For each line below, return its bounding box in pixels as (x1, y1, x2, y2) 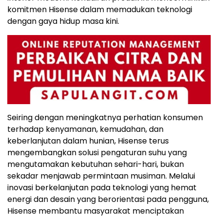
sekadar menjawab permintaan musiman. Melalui (7, 170, 195, 182)
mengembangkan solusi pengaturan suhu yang (7, 146, 187, 158)
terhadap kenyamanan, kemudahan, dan (7, 123, 163, 135)
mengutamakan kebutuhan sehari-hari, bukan (7, 158, 184, 170)
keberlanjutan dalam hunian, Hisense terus (7, 135, 169, 146)
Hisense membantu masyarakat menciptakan (7, 205, 184, 217)
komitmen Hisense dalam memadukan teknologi (7, 4, 192, 16)
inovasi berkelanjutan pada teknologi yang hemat (7, 182, 197, 193)
